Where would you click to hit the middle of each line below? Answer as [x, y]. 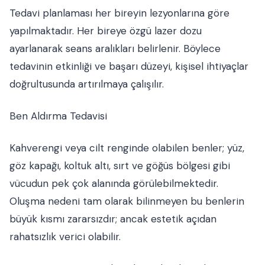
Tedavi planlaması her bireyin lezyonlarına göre [119, 13]
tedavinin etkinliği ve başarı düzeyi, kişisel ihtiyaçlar [129, 66]
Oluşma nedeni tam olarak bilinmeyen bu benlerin [127, 201]
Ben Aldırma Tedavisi [58, 116]
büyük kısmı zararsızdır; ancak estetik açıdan [113, 219]
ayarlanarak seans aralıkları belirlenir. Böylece [115, 49]
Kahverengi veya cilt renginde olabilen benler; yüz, [127, 148]
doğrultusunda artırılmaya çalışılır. [87, 84]
